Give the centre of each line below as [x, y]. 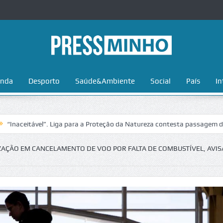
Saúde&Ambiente [105, 81]
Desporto [44, 81]
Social [160, 81]
